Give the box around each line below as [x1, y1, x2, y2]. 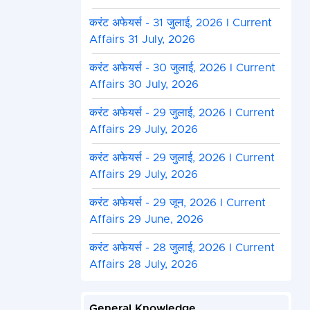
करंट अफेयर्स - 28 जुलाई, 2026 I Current [89, 242, 275, 254]
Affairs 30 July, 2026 [89, 79, 199, 91]
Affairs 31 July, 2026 [89, 34, 195, 46]
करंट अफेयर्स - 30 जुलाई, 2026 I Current [89, 62, 275, 74]
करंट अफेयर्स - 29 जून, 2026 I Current [89, 197, 266, 209]
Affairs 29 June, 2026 [89, 214, 203, 226]
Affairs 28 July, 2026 [89, 259, 198, 271]
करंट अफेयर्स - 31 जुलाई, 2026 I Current [89, 17, 272, 29]
